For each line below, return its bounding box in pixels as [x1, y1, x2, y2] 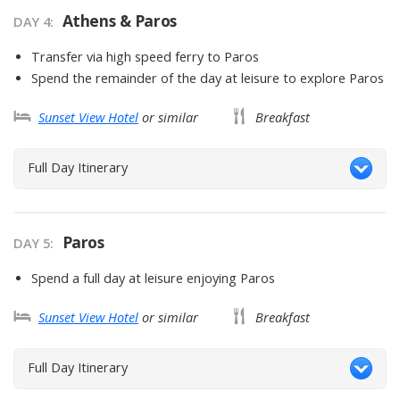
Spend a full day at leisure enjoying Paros [31, 270, 275, 287]
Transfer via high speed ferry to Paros [31, 48, 259, 66]
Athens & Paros [62, 10, 177, 32]
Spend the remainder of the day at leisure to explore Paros [31, 70, 384, 87]
